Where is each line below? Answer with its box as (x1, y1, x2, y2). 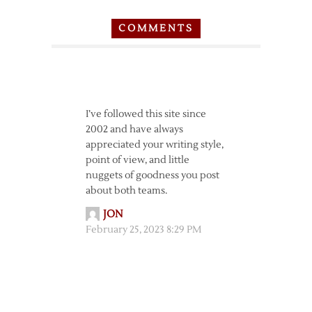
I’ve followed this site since (85, 107, 206, 120)
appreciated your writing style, (85, 138, 224, 151)
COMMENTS (118, 22, 194, 35)
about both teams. (85, 184, 167, 197)
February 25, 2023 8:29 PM (85, 223, 201, 236)
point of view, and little (85, 153, 189, 166)
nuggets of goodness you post (85, 169, 219, 182)
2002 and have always (85, 123, 183, 136)
